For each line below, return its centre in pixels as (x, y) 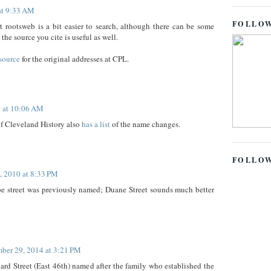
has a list (96, 124)
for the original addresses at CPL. (74, 59)
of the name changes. (145, 124)
